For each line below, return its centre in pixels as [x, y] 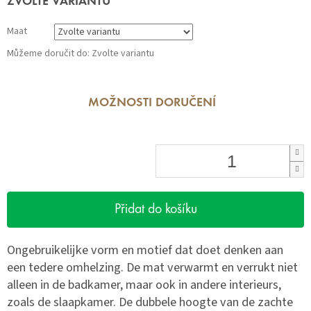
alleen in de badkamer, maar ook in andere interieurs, [144, 285]
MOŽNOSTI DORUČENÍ [152, 104]
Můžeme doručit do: [48, 54]
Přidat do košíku [155, 210]
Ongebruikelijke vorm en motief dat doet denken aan [145, 250]
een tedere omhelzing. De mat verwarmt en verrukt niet [152, 268]
